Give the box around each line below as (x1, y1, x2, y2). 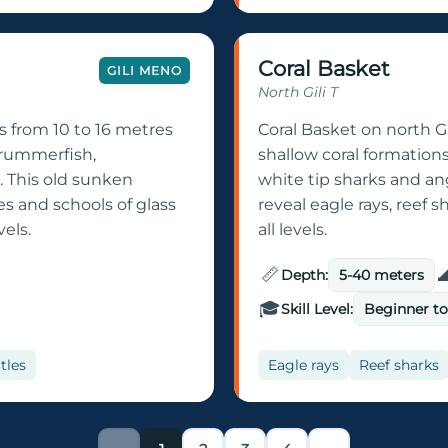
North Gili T (258, 83, 338, 102)
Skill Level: (281, 300, 354, 319)
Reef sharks (359, 356, 439, 375)
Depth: (281, 266, 329, 285)
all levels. (258, 220, 327, 240)
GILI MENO (107, 63, 182, 79)
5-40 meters (339, 266, 425, 285)
